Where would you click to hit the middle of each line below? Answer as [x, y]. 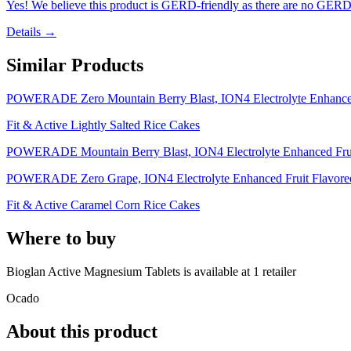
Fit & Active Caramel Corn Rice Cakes [103, 205]
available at [222, 271]
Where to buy [61, 239]
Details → [31, 32]
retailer [278, 271]
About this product [82, 331]
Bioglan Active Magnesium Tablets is [100, 271]
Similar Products [75, 65]
